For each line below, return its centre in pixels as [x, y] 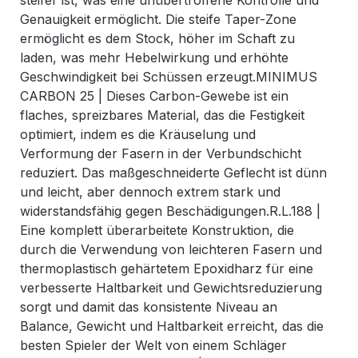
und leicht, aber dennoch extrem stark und [150, 192]
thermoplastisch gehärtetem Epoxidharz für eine [167, 269]
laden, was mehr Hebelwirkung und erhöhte [154, 58]
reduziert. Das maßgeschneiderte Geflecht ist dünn [173, 173]
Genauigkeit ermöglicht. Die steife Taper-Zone [158, 20]
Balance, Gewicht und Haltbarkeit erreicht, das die [172, 326]
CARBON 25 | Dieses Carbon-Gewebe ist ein [154, 96]
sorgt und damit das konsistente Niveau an [149, 307]
